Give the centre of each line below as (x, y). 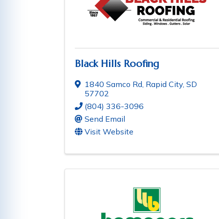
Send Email (105, 119)
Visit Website (109, 132)
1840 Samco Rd (113, 84)
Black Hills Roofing (117, 64)
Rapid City (164, 84)
